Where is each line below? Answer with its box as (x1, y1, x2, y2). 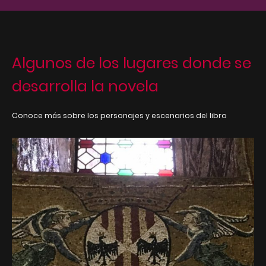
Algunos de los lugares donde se (12, 52, 251, 74)
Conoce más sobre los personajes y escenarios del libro (12, 110, 229, 121)
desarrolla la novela (12, 75, 159, 97)
